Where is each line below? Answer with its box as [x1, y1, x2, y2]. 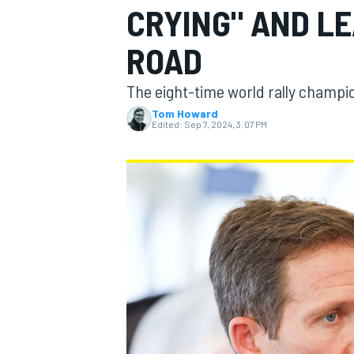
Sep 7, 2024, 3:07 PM [184, 119, 267, 130]
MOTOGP [123, 100, 168, 115]
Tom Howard [152, 107, 218, 120]
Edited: [152, 119, 183, 130]
